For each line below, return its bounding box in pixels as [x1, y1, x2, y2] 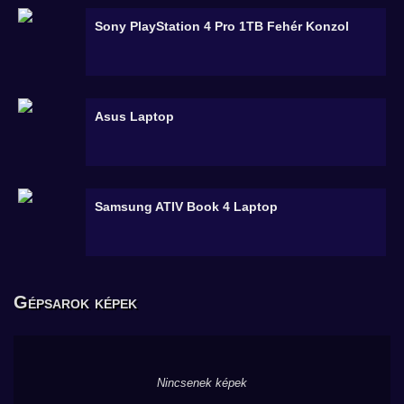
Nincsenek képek [157, 376, 247, 390]
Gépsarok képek [14, 292, 137, 312]
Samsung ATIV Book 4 [95, 199, 234, 214]
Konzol [306, 19, 349, 33]
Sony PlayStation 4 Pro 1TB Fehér [95, 19, 306, 33]
